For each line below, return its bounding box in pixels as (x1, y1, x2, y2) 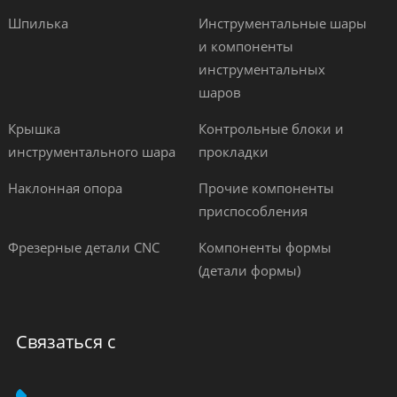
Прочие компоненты (198, 179, 334, 197)
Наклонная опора (7, 179, 122, 197)
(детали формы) (198, 261, 300, 279)
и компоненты (198, 37, 293, 55)
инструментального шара (7, 143, 175, 160)
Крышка (7, 120, 60, 137)
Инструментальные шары (198, 14, 367, 32)
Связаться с (15, 330, 116, 354)
